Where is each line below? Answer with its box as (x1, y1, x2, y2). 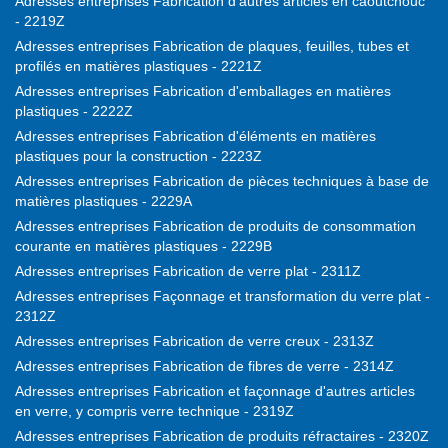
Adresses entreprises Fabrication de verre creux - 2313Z (15, 333, 374, 350)
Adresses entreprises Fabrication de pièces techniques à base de (15, 173, 429, 190)
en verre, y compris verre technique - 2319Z (15, 403, 294, 420)
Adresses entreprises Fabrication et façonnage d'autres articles (15, 383, 415, 400)
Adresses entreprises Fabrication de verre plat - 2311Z (15, 263, 361, 280)
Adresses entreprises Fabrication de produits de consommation (15, 218, 416, 235)
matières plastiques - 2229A (15, 193, 192, 210)
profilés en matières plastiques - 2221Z (15, 58, 262, 75)
